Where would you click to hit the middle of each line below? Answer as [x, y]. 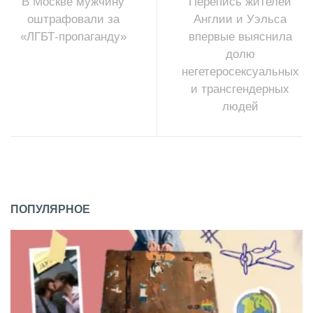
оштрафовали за [73, 19]
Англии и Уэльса [240, 19]
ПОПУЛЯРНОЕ [50, 209]
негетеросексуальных [240, 71]
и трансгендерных [240, 89]
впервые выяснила [240, 36]
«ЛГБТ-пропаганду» [73, 36]
